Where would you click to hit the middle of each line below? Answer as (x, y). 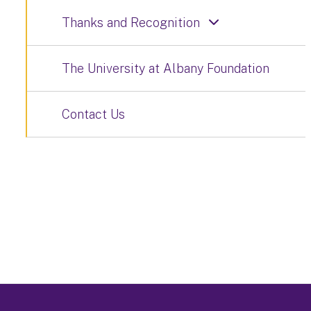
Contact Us (93, 114)
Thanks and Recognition (131, 23)
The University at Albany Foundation (166, 68)
